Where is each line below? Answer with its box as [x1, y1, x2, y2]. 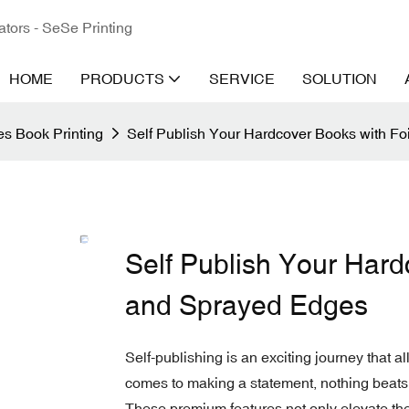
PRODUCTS [80, 70, 164, 87]
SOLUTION [302, 70, 377, 87]
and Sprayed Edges [125, 288, 368, 321]
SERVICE [209, 70, 275, 87]
